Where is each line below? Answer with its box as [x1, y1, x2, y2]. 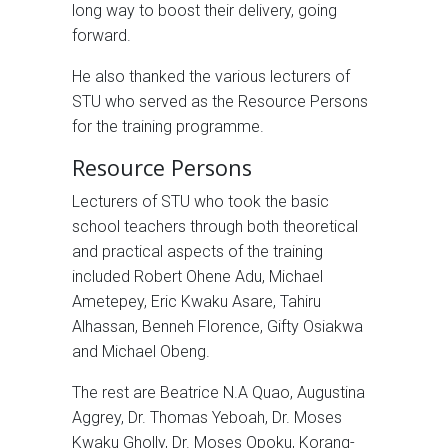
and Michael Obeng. [72, 342, 210, 362]
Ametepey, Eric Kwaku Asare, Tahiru [72, 292, 321, 312]
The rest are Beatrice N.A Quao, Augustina [72, 383, 365, 403]
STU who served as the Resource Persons [72, 92, 368, 112]
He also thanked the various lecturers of [72, 67, 350, 87]
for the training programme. [72, 117, 264, 137]
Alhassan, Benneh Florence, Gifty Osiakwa [72, 317, 363, 337]
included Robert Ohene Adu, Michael [72, 267, 323, 287]
